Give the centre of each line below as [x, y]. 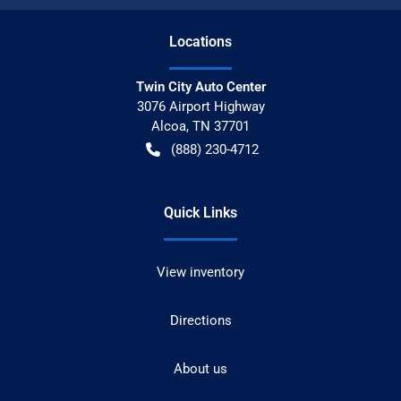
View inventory [200, 272]
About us [200, 368]
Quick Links [200, 212]
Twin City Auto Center [200, 86]
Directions [200, 320]
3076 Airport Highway [200, 106]
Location [197, 41]
